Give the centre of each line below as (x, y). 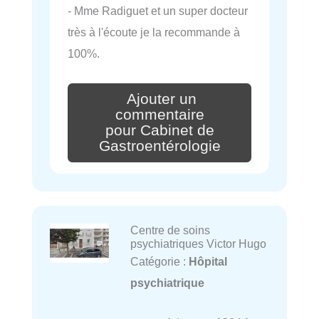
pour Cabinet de (159, 131)
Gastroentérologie (159, 146)
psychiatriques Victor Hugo (198, 243)
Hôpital (208, 261)
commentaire (159, 115)
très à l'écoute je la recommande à (154, 32)
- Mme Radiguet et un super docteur (158, 11)
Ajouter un (162, 99)
